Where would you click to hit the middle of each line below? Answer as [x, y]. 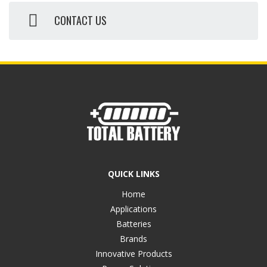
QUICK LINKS [133, 174]
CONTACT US [80, 20]
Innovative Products [133, 254]
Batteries [133, 224]
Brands [133, 239]
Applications [133, 209]
